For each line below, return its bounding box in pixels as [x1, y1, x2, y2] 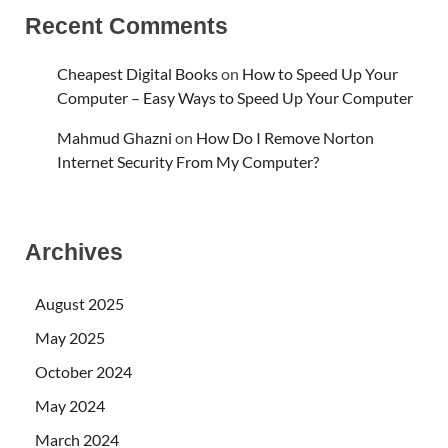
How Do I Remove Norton [196, 127, 374, 147]
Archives [25, 238, 123, 265]
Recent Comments [25, 12, 228, 39]
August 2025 [35, 294, 124, 314]
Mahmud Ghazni [57, 127, 172, 147]
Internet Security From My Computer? [57, 151, 319, 171]
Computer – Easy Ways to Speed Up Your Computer [57, 87, 413, 107]
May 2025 [35, 328, 105, 348]
